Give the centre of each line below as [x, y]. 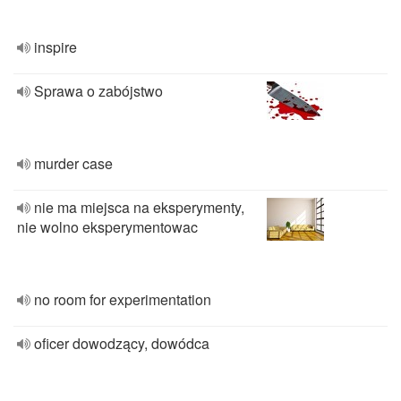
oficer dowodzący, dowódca [122, 343]
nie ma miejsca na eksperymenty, [139, 207]
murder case [73, 163]
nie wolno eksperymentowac [107, 227]
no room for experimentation [123, 299]
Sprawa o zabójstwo [98, 91]
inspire [55, 47]
